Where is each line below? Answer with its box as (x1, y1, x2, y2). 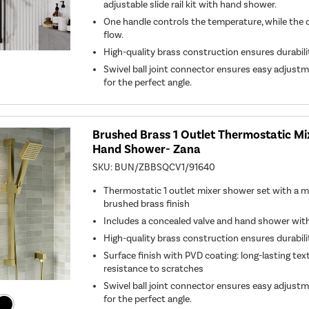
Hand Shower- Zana (92, 141, 201, 157)
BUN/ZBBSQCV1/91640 (114, 161, 216, 173)
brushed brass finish (103, 197, 190, 210)
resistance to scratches (103, 262, 204, 275)
